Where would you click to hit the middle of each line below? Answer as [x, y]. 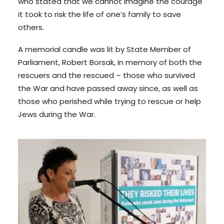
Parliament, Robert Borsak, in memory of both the [110, 62]
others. [31, 27]
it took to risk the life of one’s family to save [99, 14]
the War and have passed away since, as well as [108, 88]
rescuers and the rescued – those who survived [106, 75]
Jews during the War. [57, 114]
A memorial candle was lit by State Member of [104, 49]
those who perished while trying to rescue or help [109, 101]
